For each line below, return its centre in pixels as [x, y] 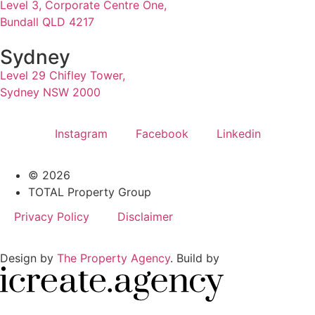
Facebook [162, 134]
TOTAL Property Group [90, 192]
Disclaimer [145, 217]
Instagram [81, 134]
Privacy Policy [52, 217]
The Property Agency [114, 258]
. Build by [195, 258]
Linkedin [238, 134]
